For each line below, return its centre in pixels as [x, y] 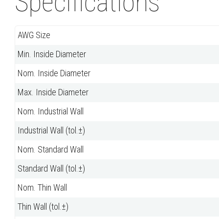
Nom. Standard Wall [51, 150]
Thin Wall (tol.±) [43, 207]
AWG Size [34, 35]
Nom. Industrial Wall [51, 111]
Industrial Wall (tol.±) [51, 131]
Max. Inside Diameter [53, 92]
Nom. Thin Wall [42, 188]
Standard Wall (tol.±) [51, 169]
